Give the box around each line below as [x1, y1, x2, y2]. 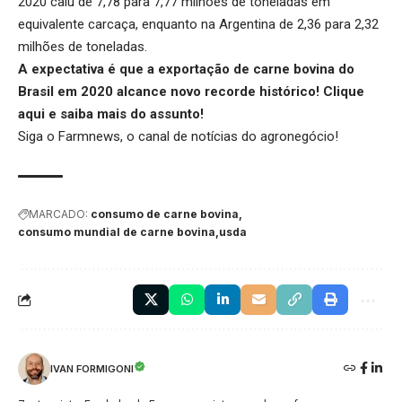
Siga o [18, 128, 58, 145]
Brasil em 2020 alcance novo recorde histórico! [18, 83, 323, 100]
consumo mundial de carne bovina [18, 225, 215, 240]
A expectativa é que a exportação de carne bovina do [18, 61, 354, 78]
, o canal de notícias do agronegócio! [120, 128, 338, 145]
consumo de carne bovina [91, 207, 239, 222]
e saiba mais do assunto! [45, 106, 204, 123]
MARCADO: [29, 207, 88, 222]
